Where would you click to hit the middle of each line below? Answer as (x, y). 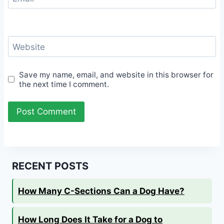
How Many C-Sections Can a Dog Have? (101, 191)
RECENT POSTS (50, 166)
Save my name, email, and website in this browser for (116, 74)
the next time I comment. (64, 84)
